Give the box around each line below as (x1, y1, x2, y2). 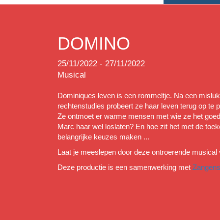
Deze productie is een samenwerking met (57, 163, 192, 171)
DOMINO (57, 33, 130, 54)
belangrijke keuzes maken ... (57, 133, 149, 141)
